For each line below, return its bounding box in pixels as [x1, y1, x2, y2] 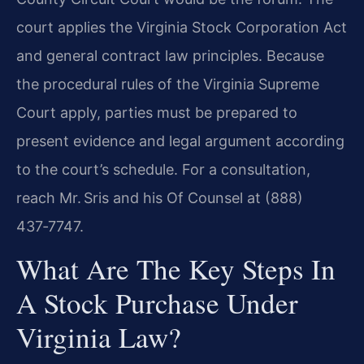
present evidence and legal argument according [16, 132, 344, 149]
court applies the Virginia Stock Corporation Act [16, 18, 347, 36]
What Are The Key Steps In [16, 249, 336, 288]
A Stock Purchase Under [16, 284, 298, 323]
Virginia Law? [16, 318, 181, 357]
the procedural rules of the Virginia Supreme [16, 75, 319, 93]
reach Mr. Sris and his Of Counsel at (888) [16, 188, 303, 206]
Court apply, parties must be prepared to [16, 103, 297, 121]
